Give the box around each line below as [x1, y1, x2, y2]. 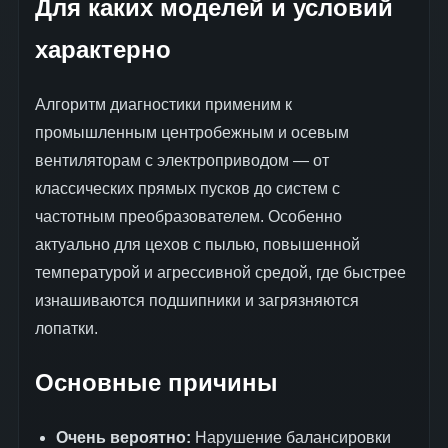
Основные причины [35, 369, 278, 397]
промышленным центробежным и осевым [35, 123, 349, 141]
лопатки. [35, 319, 98, 337]
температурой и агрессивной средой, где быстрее [35, 263, 406, 281]
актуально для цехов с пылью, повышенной [35, 235, 360, 253]
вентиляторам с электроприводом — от [35, 151, 329, 169]
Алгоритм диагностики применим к [35, 95, 292, 113]
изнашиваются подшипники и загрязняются [35, 291, 359, 309]
